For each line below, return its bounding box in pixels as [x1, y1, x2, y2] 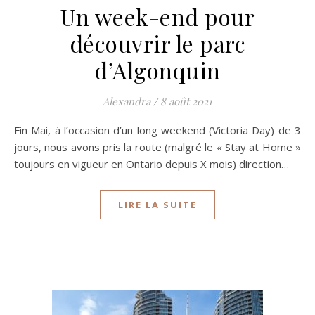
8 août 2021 [160, 94, 212, 108]
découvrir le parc [69, 28, 246, 58]
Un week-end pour [60, 1, 255, 32]
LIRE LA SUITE [118, 198, 197, 211]
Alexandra [103, 94, 150, 108]
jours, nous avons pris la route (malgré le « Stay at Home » [14, 140, 301, 154]
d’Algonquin [94, 55, 221, 85]
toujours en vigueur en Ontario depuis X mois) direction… [14, 157, 289, 171]
